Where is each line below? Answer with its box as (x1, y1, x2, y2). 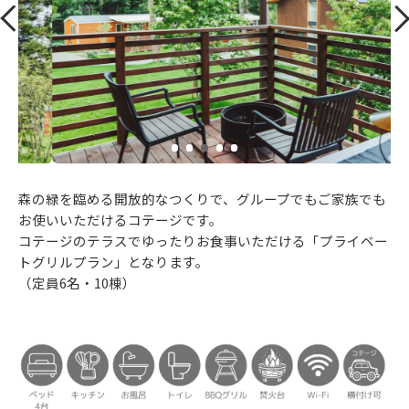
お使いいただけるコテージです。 (18, 209, 223, 229)
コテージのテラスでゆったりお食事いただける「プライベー (18, 230, 388, 250)
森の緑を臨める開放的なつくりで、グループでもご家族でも (18, 188, 386, 208)
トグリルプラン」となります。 (18, 251, 209, 271)
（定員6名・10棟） (18, 272, 136, 292)
